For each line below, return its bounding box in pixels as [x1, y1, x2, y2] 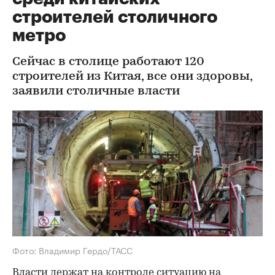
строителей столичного [12, 9, 217, 26]
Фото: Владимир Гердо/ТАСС [12, 242, 133, 257]
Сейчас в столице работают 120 [12, 56, 204, 68]
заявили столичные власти [12, 85, 180, 98]
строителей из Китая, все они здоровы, [12, 71, 252, 83]
